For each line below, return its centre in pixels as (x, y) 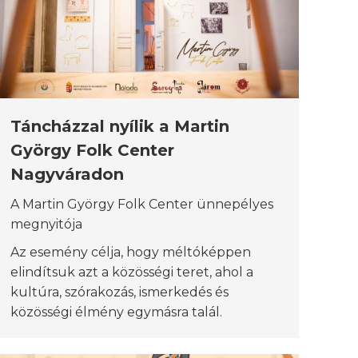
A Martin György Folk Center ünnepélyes (142, 205)
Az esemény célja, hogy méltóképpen (131, 253)
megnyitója (46, 225)
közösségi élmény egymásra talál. (116, 312)
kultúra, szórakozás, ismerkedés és (119, 292)
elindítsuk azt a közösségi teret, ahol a (132, 272)
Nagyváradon (67, 175)
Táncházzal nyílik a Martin (120, 127)
